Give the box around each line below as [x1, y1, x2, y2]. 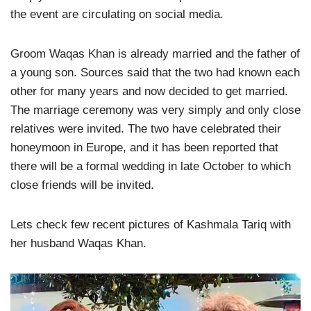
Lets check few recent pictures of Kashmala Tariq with [10, 217, 291, 231]
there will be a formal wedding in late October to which [10, 159, 291, 173]
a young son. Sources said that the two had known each [10, 65, 300, 79]
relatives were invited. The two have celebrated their [10, 121, 281, 135]
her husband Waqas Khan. [10, 236, 150, 250]
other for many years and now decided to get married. [10, 84, 288, 98]
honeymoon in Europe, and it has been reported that [10, 140, 278, 154]
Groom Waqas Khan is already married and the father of [10, 47, 300, 60]
